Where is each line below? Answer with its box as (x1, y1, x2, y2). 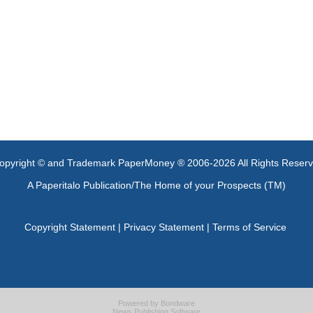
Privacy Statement (123, 221, 204, 233)
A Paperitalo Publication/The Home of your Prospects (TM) (27, 180, 286, 191)
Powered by (118, 299, 161, 307)
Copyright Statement (24, 221, 115, 233)
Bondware (161, 299, 195, 307)
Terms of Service (212, 221, 286, 233)
